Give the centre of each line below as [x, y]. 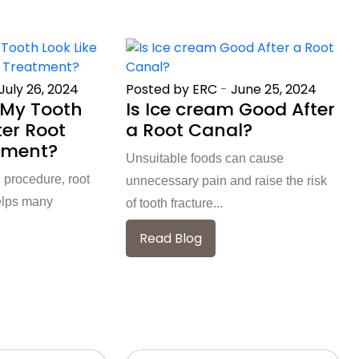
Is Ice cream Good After [231, 109]
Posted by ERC [172, 89]
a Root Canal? [190, 130]
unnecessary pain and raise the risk [227, 180]
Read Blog [171, 238]
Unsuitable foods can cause [205, 158]
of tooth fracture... [175, 203]
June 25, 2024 [274, 89]
